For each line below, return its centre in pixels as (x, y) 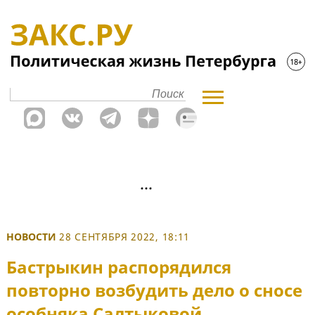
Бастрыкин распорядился (119, 267)
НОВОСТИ (31, 237)
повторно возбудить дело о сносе (154, 290)
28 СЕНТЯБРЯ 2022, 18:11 (125, 237)
